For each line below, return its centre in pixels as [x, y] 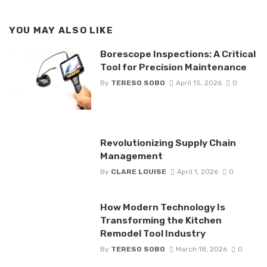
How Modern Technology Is [162, 207]
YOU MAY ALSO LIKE [61, 31]
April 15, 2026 [198, 83]
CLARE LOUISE [138, 171]
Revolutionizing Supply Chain [168, 142]
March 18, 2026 [201, 249]
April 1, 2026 [197, 171]
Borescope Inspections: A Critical [178, 54]
